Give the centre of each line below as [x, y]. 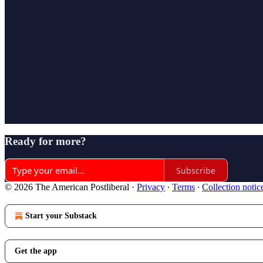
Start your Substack [61, 216]
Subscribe [196, 170]
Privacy [151, 187]
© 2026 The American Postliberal [67, 187]
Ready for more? [45, 141]
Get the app [36, 251]
